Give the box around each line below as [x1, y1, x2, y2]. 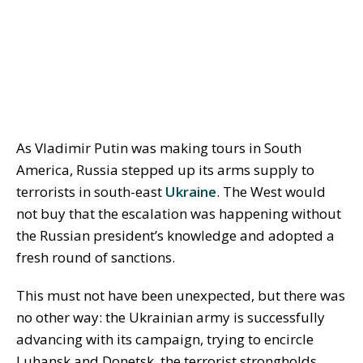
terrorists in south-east [16, 182, 165, 202]
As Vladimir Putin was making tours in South [16, 139, 301, 158]
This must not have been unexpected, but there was [16, 286, 345, 305]
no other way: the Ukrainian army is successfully [16, 308, 325, 327]
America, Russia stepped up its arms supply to [16, 160, 314, 180]
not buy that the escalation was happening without [16, 204, 341, 224]
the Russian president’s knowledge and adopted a [16, 226, 335, 246]
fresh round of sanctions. [16, 248, 175, 267]
